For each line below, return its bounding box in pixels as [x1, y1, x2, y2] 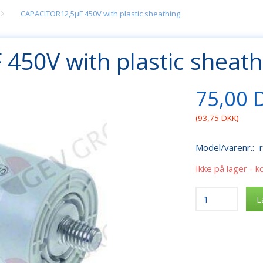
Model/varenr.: [195, 141, 257, 154]
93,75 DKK [198, 113, 237, 124]
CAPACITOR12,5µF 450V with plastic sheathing [21, 8, 180, 19]
